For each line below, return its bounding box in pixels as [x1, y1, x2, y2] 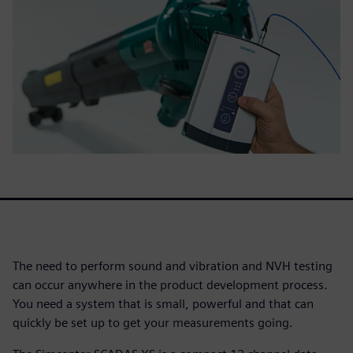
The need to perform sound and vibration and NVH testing [13, 258, 333, 273]
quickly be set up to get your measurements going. [13, 314, 293, 330]
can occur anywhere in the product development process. [13, 277, 328, 292]
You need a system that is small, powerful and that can [13, 295, 314, 311]
